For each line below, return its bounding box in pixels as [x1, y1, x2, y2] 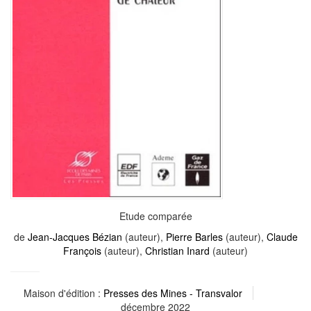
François [63, 243, 101, 258]
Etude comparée [119, 208, 192, 223]
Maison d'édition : [23, 285, 103, 300]
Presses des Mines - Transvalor [103, 285, 242, 300]
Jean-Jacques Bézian [27, 229, 122, 244]
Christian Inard [145, 243, 210, 258]
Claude [266, 229, 298, 244]
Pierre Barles [165, 229, 223, 244]
